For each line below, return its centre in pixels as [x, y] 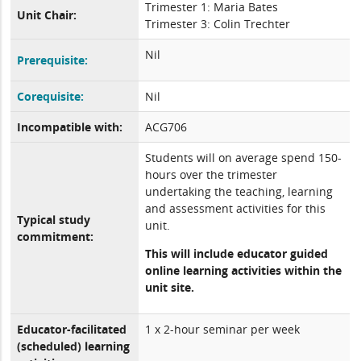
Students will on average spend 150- [244, 158]
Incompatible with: [70, 127]
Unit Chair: [47, 15]
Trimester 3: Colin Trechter [218, 24]
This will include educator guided [237, 253]
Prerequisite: [53, 60]
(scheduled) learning [74, 346]
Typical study [54, 220]
